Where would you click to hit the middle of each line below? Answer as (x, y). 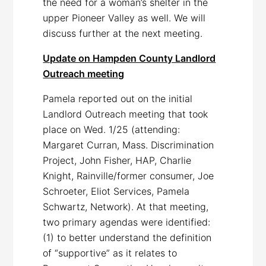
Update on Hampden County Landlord (129, 58)
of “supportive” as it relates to (110, 253)
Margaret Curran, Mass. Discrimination (129, 145)
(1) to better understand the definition (127, 237)
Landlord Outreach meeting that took (126, 114)
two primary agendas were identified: (127, 222)
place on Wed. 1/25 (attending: (112, 129)
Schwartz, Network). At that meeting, (126, 206)
